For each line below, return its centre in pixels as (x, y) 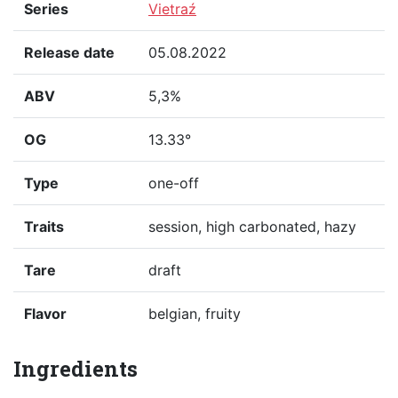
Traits (44, 227)
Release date (69, 53)
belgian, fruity (195, 314)
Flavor (45, 314)
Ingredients (76, 369)
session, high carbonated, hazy (252, 227)
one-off (174, 183)
